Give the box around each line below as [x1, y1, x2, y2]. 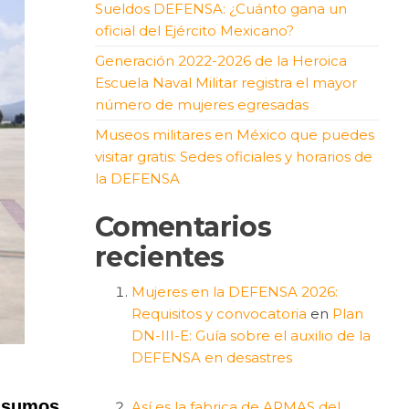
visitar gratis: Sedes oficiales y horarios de [94, 147, 372, 165]
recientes [94, 239, 225, 274]
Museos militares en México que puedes [94, 125, 374, 143]
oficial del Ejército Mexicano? [94, 21, 294, 39]
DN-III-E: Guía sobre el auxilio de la [131, 326, 371, 344]
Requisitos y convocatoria [131, 304, 307, 322]
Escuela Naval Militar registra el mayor [94, 73, 357, 91]
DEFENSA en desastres [131, 348, 292, 366]
